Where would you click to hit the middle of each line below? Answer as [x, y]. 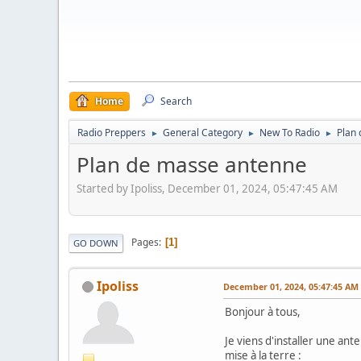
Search [176, 101]
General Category [203, 133]
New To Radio [290, 133]
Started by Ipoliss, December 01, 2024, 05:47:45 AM [207, 188]
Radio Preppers [112, 133]
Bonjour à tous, [263, 311]
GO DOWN [96, 243]
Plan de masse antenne [192, 164]
